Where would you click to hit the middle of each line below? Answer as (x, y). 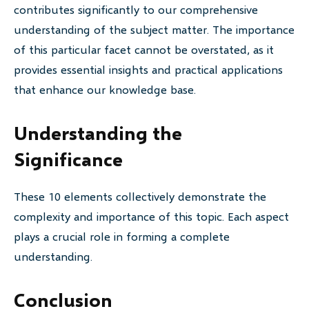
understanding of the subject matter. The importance (154, 30)
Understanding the (98, 133)
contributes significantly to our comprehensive (136, 10)
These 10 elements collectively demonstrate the (140, 197)
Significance (68, 159)
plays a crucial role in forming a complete (122, 237)
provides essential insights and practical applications (148, 70)
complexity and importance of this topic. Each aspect (151, 217)
